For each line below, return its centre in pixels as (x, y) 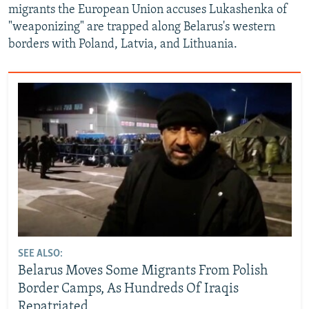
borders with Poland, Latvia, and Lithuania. (123, 44)
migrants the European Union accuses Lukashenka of (148, 10)
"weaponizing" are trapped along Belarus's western (142, 27)
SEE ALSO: (40, 253)
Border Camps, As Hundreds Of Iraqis (128, 289)
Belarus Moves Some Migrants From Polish (142, 271)
